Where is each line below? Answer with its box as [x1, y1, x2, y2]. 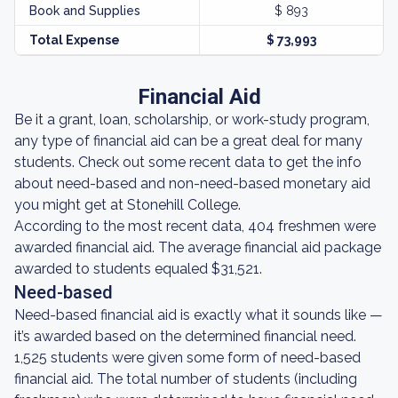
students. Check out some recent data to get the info [14, 154, 362, 171]
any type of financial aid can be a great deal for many [14, 132, 362, 149]
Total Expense [29, 33, 120, 47]
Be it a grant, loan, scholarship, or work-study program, [14, 111, 370, 128]
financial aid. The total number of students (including [14, 370, 357, 387]
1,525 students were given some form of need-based [14, 349, 361, 366]
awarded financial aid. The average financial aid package [14, 239, 381, 256]
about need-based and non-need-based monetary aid [14, 175, 370, 192]
